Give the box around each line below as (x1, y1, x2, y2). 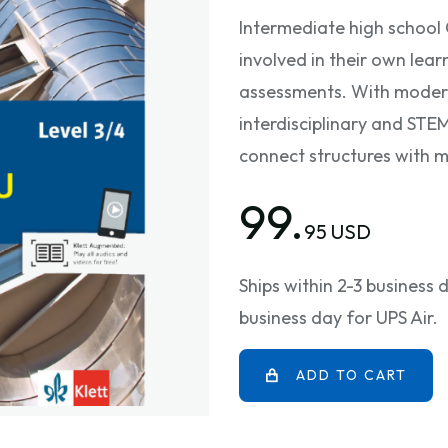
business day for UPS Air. (239, 306, 438, 329)
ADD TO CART (296, 366, 407, 384)
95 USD (304, 219, 371, 244)
